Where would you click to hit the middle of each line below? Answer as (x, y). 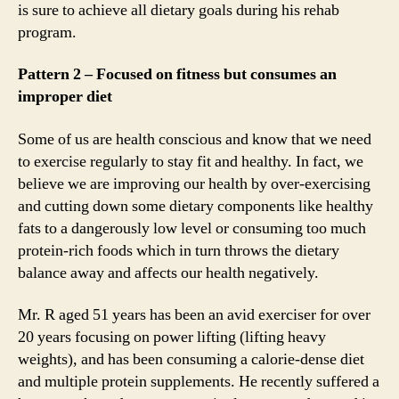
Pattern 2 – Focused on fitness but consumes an (177, 75)
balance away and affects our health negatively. (168, 273)
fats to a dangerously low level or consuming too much (192, 228)
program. (47, 32)
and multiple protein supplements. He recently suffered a (199, 382)
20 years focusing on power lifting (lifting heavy (172, 338)
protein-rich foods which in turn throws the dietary (179, 250)
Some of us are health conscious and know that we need (195, 139)
